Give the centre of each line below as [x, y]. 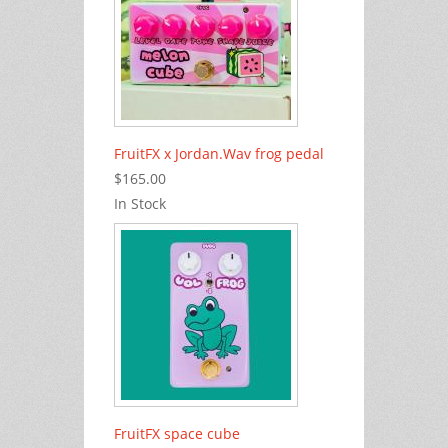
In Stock [140, 203]
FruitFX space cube [177, 433]
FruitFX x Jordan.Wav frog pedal [219, 153]
